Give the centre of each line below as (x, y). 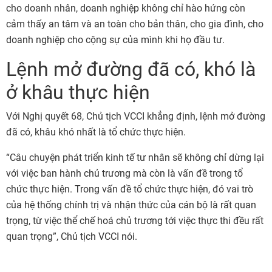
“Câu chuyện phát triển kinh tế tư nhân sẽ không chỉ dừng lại (135, 158)
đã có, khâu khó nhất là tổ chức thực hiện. (96, 132)
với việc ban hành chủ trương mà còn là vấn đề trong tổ (124, 173)
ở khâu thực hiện (78, 92)
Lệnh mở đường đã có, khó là (131, 69)
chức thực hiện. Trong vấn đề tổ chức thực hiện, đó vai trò (130, 189)
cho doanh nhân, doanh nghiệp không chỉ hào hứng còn (126, 8)
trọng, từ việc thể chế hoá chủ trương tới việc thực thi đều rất (135, 221)
